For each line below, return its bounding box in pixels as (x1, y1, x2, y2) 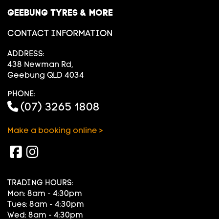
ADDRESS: (7, 49, 44, 58)
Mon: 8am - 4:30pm (7, 189, 82, 198)
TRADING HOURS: (7, 178, 73, 188)
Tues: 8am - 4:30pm (7, 199, 84, 209)
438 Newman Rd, (7, 60, 73, 69)
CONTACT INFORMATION (7, 28, 112, 39)
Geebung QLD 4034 (7, 70, 84, 80)
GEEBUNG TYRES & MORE (7, 7, 113, 18)
